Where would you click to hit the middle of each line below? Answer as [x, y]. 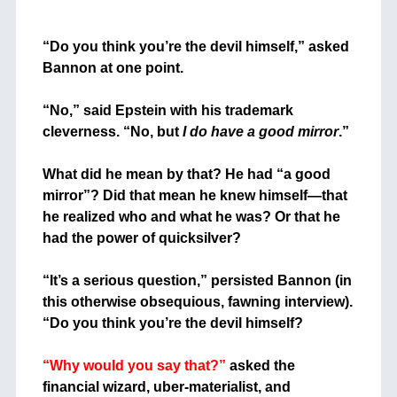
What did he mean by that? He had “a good [186, 175]
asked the [260, 366]
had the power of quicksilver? [141, 238]
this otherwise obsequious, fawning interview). [197, 302]
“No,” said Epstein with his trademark [167, 111]
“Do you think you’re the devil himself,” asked [195, 47]
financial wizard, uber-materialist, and [166, 387]
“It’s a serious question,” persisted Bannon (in [197, 281]
